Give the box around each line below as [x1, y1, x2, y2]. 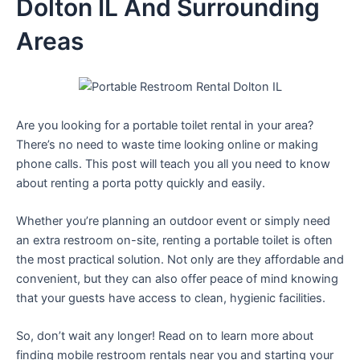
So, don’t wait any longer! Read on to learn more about [16, 329, 313, 344]
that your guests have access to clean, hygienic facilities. [16, 290, 325, 305]
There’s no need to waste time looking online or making [16, 137, 318, 152]
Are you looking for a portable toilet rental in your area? [16, 117, 313, 133]
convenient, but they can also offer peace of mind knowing [16, 271, 338, 286]
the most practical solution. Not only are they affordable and [16, 252, 344, 267]
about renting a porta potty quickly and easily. [16, 175, 265, 190]
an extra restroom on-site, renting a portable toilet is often [16, 232, 333, 247]
